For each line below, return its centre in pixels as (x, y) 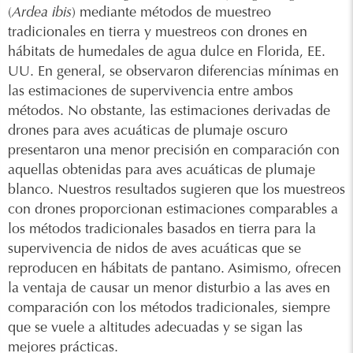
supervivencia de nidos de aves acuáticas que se (154, 250)
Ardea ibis (42, 13)
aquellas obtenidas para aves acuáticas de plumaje (162, 171)
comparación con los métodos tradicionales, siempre (169, 309)
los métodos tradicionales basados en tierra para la (162, 230)
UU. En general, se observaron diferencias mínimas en (173, 72)
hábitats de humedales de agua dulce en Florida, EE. (167, 53)
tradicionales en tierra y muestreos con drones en (158, 33)
